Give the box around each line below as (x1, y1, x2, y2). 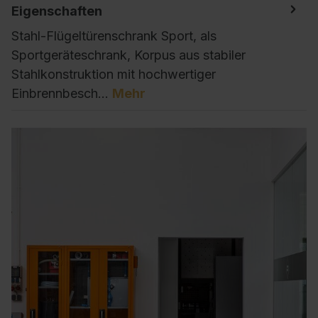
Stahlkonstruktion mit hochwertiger (11, 66, 216, 82)
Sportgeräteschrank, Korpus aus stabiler (11, 47, 246, 62)
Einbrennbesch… (11, 85, 112, 101)
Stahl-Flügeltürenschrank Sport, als (11, 28, 216, 43)
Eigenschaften (11, 3, 102, 18)
